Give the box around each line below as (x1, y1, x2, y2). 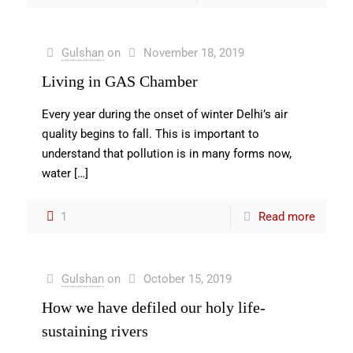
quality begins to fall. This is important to (42, 127, 259, 141)
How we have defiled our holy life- (42, 299, 266, 316)
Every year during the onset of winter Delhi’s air (42, 107, 288, 121)
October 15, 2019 (143, 272, 232, 286)
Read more (258, 210, 315, 224)
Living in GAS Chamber (42, 72, 198, 90)
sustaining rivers (42, 322, 148, 340)
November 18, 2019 (143, 46, 244, 60)
